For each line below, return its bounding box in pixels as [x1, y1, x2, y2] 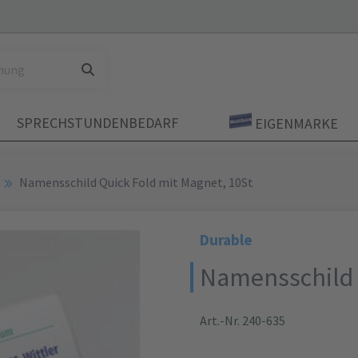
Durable [200, 230, 253, 249]
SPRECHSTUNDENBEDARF [16, 113, 178, 132]
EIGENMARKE [251, 114, 338, 133]
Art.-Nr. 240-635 [200, 312, 285, 328]
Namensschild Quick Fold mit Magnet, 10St [19, 174, 253, 190]
